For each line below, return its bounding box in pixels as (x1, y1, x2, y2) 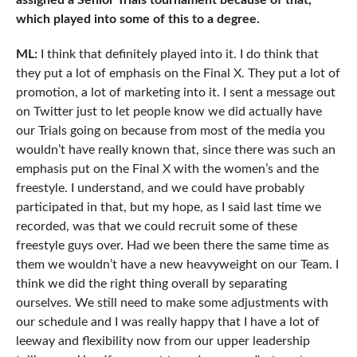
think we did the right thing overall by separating (15, 277, 287, 291)
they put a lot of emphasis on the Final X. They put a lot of (15, 67, 340, 80)
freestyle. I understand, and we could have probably (15, 182, 304, 195)
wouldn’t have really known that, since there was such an (15, 143, 335, 157)
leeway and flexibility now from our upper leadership (15, 335, 310, 348)
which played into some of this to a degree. (15, 13, 260, 26)
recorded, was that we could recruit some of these (15, 220, 297, 233)
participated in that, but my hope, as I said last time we (15, 201, 321, 214)
